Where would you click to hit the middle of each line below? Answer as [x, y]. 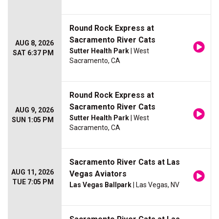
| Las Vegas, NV [155, 185]
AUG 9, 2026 [34, 110]
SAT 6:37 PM [33, 53]
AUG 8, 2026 [34, 43]
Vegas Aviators [98, 174]
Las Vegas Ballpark [100, 185]
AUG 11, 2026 [33, 172]
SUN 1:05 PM [33, 120]
